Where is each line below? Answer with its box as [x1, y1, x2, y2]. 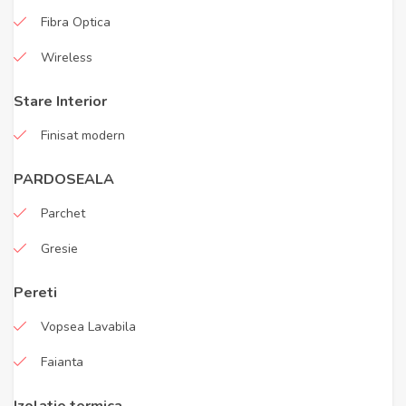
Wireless [41, 49, 92, 66]
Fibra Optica [41, 14, 111, 31]
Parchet [41, 205, 85, 222]
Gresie [41, 240, 78, 257]
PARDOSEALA [14, 169, 114, 189]
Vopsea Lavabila [41, 318, 136, 335]
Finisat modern [41, 127, 125, 144]
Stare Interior [14, 92, 107, 111]
